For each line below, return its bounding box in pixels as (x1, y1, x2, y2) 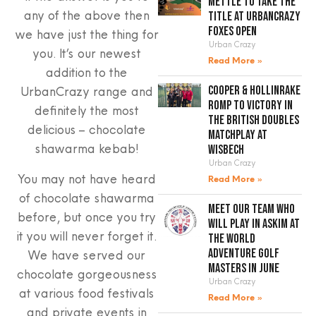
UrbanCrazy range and (20, 83, 152, 99)
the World (208, 231, 256, 246)
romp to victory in (208, 97, 293, 113)
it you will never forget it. (16, 227, 156, 244)
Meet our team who (208, 201, 296, 217)
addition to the (45, 63, 127, 80)
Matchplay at (208, 127, 268, 142)
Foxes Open (208, 23, 257, 39)
